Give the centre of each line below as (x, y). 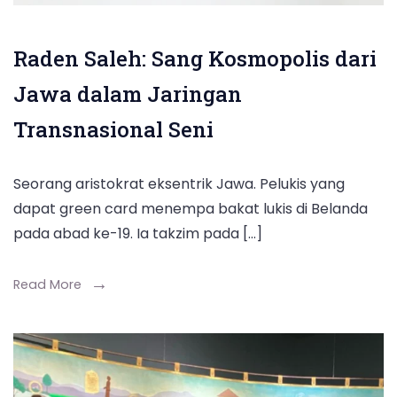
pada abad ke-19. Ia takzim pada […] (138, 233)
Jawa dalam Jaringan (128, 93)
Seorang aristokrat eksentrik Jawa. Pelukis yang (179, 183)
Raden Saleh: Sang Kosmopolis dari (195, 58)
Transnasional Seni (113, 129)
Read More (47, 284)
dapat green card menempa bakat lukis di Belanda (191, 208)
